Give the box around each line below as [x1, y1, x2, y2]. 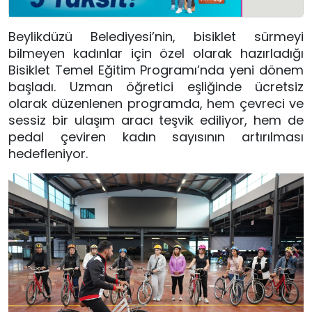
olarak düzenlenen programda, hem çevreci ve [8, 95, 304, 113]
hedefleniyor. [8, 145, 88, 163]
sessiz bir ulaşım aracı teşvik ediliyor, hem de [8, 111, 304, 130]
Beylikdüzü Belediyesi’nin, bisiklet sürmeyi [8, 28, 304, 46]
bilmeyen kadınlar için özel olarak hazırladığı [8, 45, 304, 63]
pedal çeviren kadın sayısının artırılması [8, 128, 304, 146]
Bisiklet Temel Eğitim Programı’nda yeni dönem [8, 61, 304, 79]
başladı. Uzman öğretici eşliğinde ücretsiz [8, 78, 304, 96]
